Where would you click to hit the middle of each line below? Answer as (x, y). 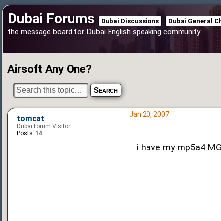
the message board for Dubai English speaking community (104, 32)
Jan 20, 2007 (149, 115)
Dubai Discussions (130, 21)
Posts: (25, 133)
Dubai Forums (51, 18)
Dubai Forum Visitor (43, 127)
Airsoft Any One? (50, 69)
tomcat (31, 119)
